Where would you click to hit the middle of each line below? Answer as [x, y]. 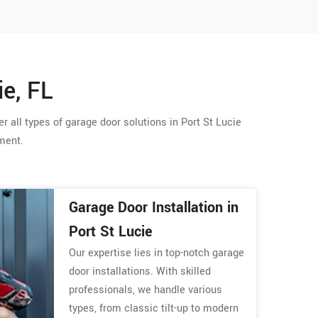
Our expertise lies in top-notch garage [157, 253]
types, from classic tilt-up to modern [154, 308]
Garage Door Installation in [154, 207]
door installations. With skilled [140, 271]
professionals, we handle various [146, 290]
